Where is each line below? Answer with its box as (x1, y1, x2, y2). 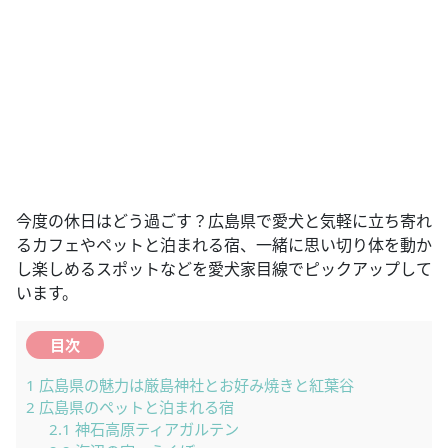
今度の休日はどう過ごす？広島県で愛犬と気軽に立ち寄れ (16, 209, 432, 232)
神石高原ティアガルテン (70, 419, 239, 440)
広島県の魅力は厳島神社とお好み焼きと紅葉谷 (35, 375, 354, 396)
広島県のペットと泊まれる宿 (35, 397, 234, 418)
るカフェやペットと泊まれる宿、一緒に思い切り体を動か (16, 233, 432, 256)
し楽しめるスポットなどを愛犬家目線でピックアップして (16, 257, 432, 280)
